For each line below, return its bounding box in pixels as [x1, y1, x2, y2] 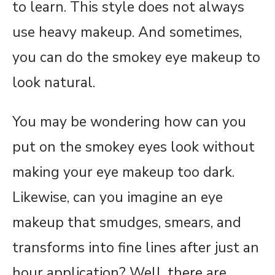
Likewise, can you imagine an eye [12, 188, 223, 207]
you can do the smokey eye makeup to [12, 48, 260, 67]
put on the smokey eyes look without [12, 137, 255, 157]
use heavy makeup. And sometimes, [12, 23, 242, 42]
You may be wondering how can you [12, 112, 246, 131]
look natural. [12, 73, 95, 92]
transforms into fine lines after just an [12, 238, 259, 257]
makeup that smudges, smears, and [12, 213, 241, 232]
